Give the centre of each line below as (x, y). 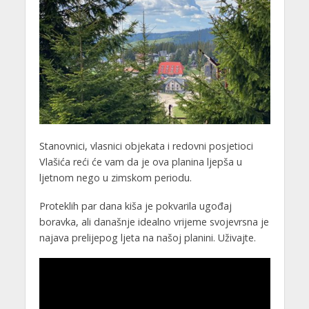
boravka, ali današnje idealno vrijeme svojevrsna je (154, 222)
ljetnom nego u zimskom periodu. (115, 178)
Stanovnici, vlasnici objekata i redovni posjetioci (146, 146)
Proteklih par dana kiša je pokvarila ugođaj (135, 206)
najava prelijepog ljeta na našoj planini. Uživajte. (147, 238)
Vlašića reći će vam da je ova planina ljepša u (140, 162)
